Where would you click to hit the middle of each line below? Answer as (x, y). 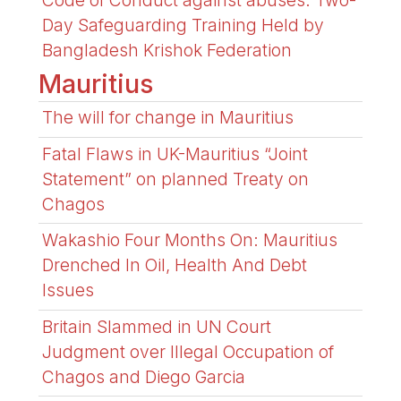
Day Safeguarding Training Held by (183, 26)
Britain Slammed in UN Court (157, 326)
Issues (68, 290)
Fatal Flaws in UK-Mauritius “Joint (175, 154)
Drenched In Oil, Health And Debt (175, 265)
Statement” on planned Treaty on (176, 179)
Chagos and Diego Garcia (144, 376)
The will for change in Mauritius (168, 118)
